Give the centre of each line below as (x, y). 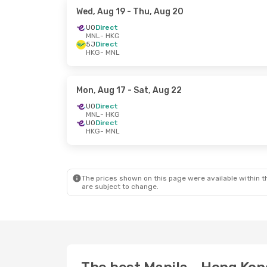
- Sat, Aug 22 (154, 90)
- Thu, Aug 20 (154, 12)
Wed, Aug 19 (101, 12)
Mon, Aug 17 (101, 90)
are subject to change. (120, 187)
